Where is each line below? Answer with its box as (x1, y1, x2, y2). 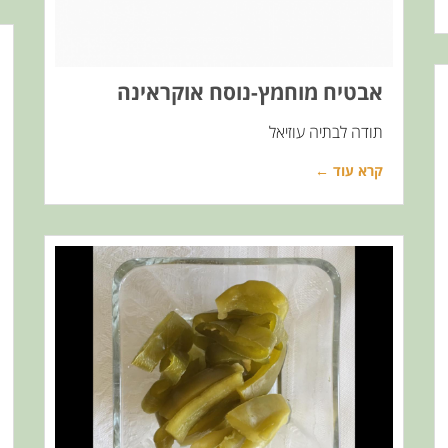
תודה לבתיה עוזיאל (269, 121, 383, 144)
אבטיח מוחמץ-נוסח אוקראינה (117, 78, 383, 107)
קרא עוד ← (315, 161, 383, 181)
